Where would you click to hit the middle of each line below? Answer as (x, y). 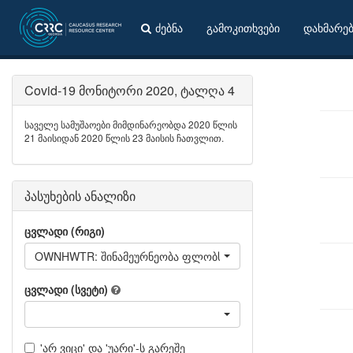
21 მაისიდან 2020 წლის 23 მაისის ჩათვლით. (124, 137)
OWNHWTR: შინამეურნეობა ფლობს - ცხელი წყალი (170, 256)
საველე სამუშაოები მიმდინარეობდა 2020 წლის (131, 124)
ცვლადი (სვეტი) (66, 289)
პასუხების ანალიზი (80, 196)
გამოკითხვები (243, 28)
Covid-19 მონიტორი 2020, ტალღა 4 (130, 90)
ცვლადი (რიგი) (65, 231)
